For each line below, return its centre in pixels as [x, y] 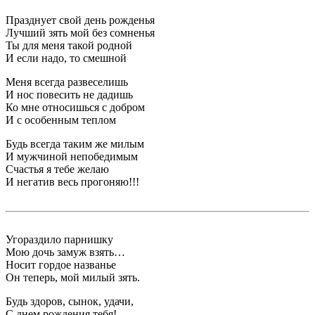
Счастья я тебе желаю [57, 169]
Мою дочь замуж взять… [65, 252]
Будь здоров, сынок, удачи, [70, 301]
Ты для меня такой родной [69, 45]
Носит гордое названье [61, 265]
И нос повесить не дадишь [69, 95]
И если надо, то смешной [66, 58]
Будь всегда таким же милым [75, 144]
